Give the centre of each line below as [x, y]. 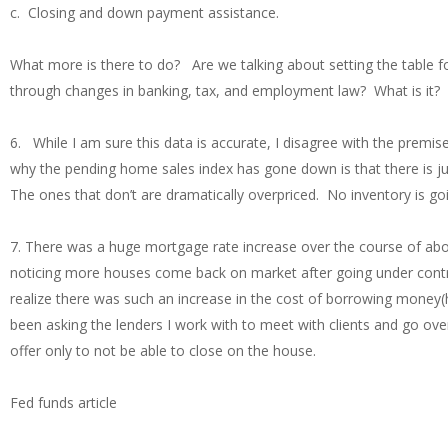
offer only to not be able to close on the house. [163, 351]
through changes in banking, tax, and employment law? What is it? [225, 91]
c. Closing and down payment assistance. [144, 13]
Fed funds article [63, 403]
